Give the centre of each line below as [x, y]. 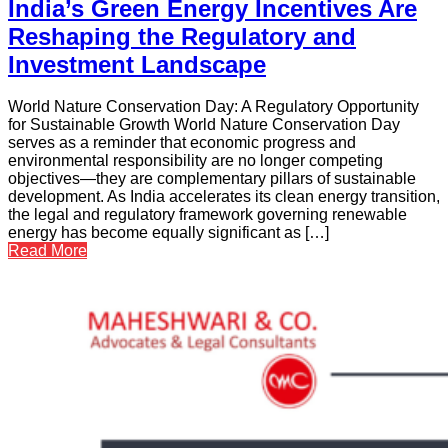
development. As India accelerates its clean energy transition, [224, 197]
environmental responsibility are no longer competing [195, 161]
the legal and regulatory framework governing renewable [207, 215]
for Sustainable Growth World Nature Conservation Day [204, 125]
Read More [47, 251]
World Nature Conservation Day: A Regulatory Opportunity [213, 107]
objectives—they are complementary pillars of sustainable [212, 179]
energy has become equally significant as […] [168, 233]
